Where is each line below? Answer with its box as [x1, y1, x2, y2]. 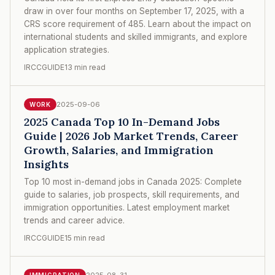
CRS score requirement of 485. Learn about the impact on [24, 18, 251, 29]
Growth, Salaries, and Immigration [24, 142, 214, 157]
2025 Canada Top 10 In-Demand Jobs [24, 114, 220, 129]
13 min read [64, 62, 106, 72]
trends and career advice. [24, 215, 125, 225]
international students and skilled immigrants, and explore [24, 31, 247, 42]
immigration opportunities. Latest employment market [24, 202, 230, 212]
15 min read [64, 233, 105, 242]
